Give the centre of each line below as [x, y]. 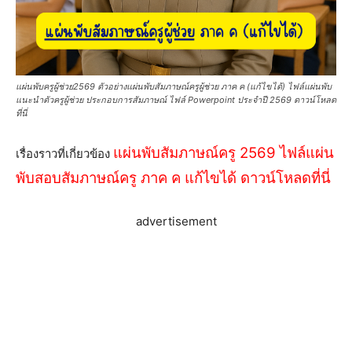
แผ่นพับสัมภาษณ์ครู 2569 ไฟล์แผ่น [224, 152]
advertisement [176, 221]
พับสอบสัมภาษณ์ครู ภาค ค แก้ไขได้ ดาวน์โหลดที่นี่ [173, 178]
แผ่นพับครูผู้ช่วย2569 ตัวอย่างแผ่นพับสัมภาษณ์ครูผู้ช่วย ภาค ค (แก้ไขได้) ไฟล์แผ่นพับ [174, 86]
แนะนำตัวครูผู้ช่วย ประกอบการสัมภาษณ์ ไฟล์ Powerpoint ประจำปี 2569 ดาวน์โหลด [176, 99]
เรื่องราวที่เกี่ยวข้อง [64, 153]
